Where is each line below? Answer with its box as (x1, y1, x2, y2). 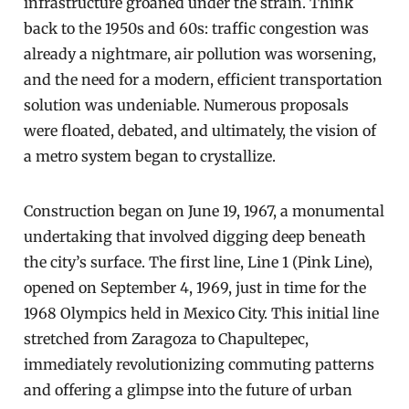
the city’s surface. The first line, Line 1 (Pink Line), (24, 253, 373, 271)
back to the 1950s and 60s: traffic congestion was (24, 19, 370, 37)
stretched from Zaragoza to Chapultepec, (24, 330, 309, 348)
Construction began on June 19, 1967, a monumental (24, 202, 385, 220)
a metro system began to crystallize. (24, 147, 277, 165)
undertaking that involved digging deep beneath (24, 227, 367, 246)
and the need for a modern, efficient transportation (24, 70, 383, 89)
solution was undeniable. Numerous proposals (24, 96, 350, 114)
